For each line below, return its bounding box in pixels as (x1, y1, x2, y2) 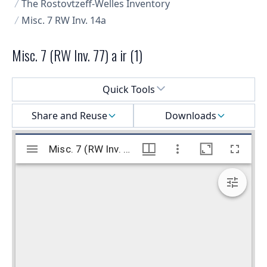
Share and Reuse (31, 109, 107, 123)
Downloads (165, 109, 216, 123)
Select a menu (11, 77, 74, 91)
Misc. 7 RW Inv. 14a (21, 14, 106, 27)
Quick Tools (103, 83, 155, 97)
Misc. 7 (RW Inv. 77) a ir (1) (12, 44, 142, 66)
